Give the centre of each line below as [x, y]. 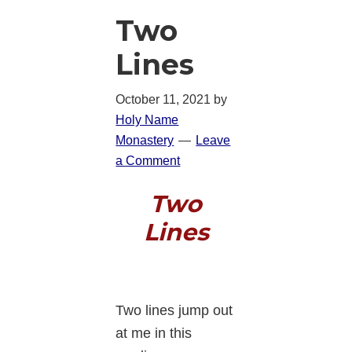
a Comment [148, 160]
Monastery [145, 140]
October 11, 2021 [163, 99]
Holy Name [147, 119]
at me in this [154, 333]
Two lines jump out [174, 310]
